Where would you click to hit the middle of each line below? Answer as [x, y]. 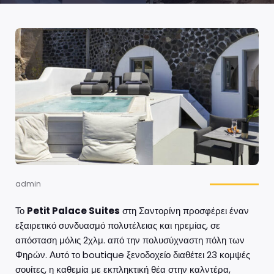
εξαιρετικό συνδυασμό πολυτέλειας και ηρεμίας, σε [118, 225]
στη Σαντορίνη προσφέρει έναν [184, 210]
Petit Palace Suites [73, 210]
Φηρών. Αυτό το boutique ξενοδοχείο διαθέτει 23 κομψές [133, 254]
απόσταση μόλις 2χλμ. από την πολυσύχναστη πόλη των [130, 240]
